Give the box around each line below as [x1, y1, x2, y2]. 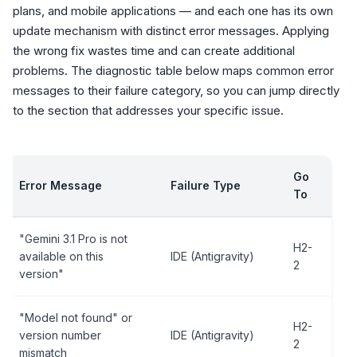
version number [19, 328, 101, 342]
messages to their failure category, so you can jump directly [13, 83, 339, 98]
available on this [19, 249, 104, 263]
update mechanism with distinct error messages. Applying [13, 23, 329, 38]
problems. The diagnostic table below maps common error [13, 63, 334, 78]
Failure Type [171, 178, 241, 192]
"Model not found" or [19, 311, 132, 324]
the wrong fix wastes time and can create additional [13, 43, 295, 58]
